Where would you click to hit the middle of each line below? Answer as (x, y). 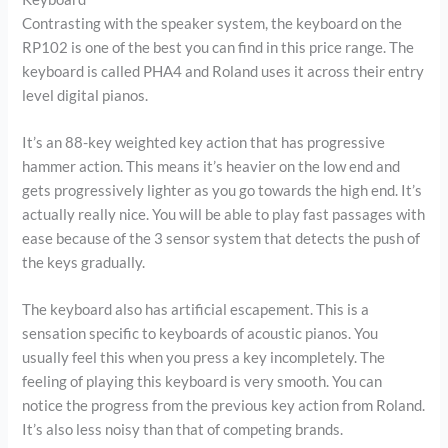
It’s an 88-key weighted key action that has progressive (204, 142)
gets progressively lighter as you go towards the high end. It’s (222, 190)
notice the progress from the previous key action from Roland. (224, 406)
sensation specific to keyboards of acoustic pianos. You (200, 334)
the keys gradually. (84, 262)
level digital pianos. (85, 95)
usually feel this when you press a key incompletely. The (204, 358)
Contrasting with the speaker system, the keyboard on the (212, 23)
